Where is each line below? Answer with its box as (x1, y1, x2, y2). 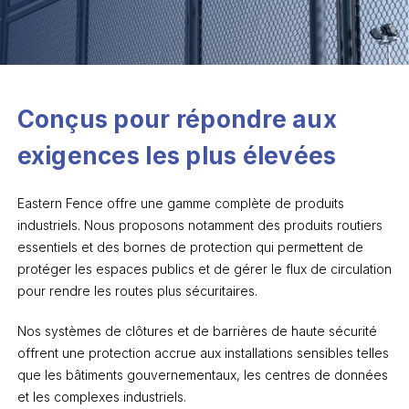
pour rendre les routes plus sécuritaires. (16, 283, 261, 299)
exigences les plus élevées (16, 142, 337, 170)
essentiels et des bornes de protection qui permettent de (16, 239, 363, 255)
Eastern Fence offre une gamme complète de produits (16, 195, 344, 211)
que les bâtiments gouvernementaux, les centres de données (16, 367, 388, 383)
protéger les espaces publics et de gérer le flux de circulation (16, 261, 392, 277)
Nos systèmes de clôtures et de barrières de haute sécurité (16, 323, 377, 339)
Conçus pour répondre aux (16, 105, 337, 133)
